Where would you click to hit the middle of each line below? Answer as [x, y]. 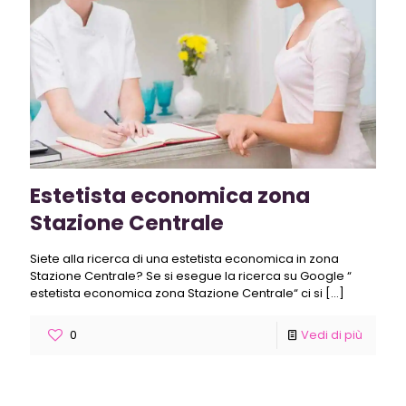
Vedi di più [332, 334]
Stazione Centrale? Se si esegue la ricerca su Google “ [191, 275]
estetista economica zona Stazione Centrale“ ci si [176, 293]
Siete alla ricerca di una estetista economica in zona [184, 258]
